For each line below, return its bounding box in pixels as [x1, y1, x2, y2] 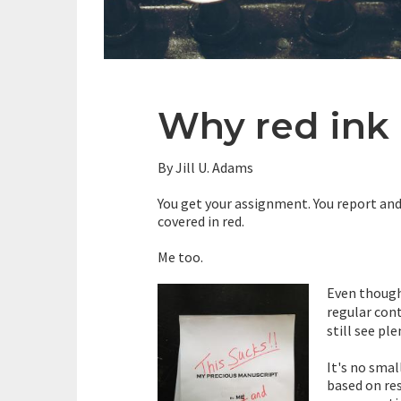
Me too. [158, 248, 203, 267]
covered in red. [158, 212, 244, 231]
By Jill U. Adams [158, 158, 253, 177]
